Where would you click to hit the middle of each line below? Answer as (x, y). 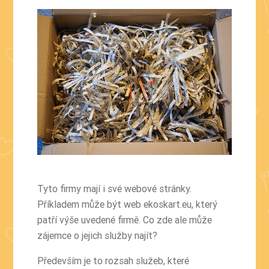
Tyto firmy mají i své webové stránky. (115, 188)
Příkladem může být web (91, 204)
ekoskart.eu (168, 204)
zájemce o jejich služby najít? (98, 235)
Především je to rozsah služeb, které (113, 260)
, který (205, 204)
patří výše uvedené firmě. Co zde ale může (125, 219)
